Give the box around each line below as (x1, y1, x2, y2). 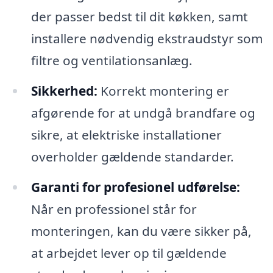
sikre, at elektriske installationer (30, 126, 222, 144)
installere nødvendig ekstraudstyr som (30, 30, 263, 48)
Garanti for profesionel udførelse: (30, 179, 240, 196)
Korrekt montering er (97, 82, 229, 100)
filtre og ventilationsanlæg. (30, 52, 193, 69)
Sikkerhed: (30, 82, 97, 100)
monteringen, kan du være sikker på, (30, 222, 252, 240)
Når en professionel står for (30, 200, 197, 218)
